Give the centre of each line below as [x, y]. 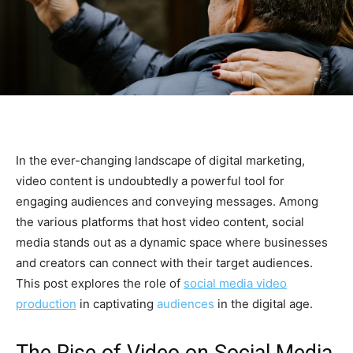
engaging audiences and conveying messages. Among [167, 201]
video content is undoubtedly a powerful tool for [150, 180]
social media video [235, 283]
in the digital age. [264, 303]
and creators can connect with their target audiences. [164, 262]
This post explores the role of [100, 283]
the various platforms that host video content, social [160, 221]
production [46, 303]
